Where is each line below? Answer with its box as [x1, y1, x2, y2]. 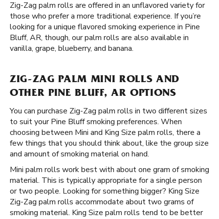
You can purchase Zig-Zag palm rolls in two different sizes [10, 106, 207, 116]
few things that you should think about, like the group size [10, 138, 209, 149]
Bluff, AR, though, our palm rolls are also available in [10, 32, 189, 43]
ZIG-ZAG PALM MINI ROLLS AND [10, 75, 179, 86]
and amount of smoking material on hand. [10, 149, 149, 159]
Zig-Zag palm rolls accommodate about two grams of [10, 197, 194, 207]
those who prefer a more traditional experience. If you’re [10, 11, 201, 22]
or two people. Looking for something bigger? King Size [10, 186, 199, 197]
